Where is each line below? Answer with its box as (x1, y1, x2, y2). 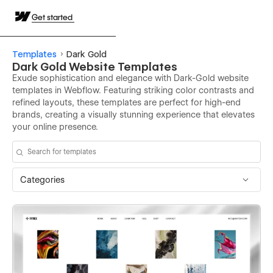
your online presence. (12, 122, 98, 132)
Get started (32, 12, 74, 22)
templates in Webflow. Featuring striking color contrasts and (12, 85, 254, 95)
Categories (20, 174, 65, 185)
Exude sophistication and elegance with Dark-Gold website (12, 73, 249, 83)
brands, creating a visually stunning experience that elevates (12, 110, 255, 119)
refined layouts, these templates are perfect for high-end (12, 97, 241, 107)
